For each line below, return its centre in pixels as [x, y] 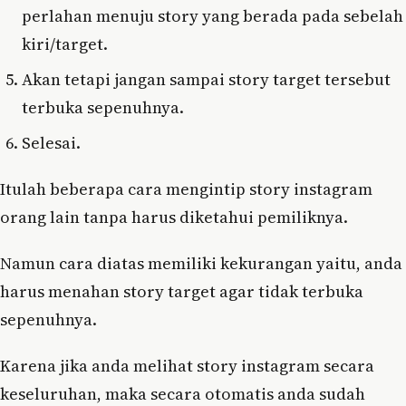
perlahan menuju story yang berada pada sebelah [213, 15]
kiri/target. [65, 43]
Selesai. [51, 142]
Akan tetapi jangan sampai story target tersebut [206, 79]
